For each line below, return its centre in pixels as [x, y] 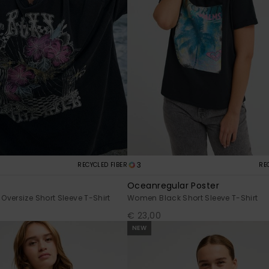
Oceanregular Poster [173, 185]
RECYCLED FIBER [102, 165]
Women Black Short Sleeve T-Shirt [193, 198]
